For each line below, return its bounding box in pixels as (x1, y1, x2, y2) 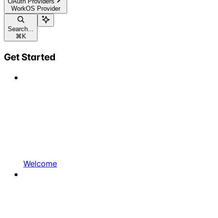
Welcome (23, 158, 57, 169)
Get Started (4, 50, 55, 63)
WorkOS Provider (11, 4, 60, 12)
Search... (8, 25, 34, 33)
